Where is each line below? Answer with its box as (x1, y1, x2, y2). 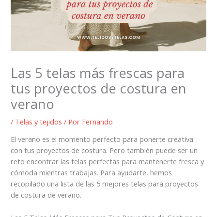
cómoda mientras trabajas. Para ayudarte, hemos (11, 168, 172, 178)
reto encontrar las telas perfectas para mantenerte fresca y (11, 156, 204, 167)
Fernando (82, 116, 113, 126)
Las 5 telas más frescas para (11, 63, 185, 82)
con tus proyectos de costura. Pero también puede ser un (11, 145, 198, 155)
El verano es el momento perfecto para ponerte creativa (11, 134, 194, 144)
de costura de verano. (11, 190, 82, 200)
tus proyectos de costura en (11, 79, 187, 97)
